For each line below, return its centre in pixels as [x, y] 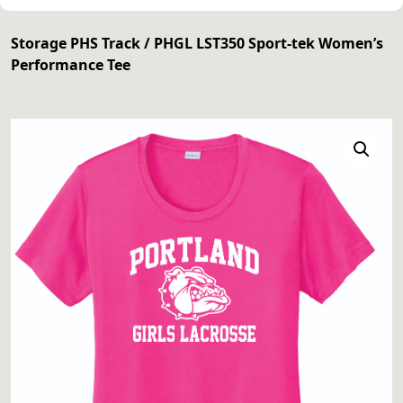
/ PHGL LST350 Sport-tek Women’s [262, 44]
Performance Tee [71, 65]
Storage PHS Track [76, 44]
